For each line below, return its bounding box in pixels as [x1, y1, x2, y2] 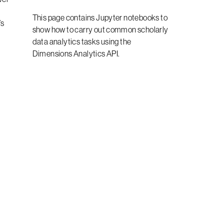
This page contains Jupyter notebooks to [32, 12, 168, 22]
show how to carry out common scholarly [32, 24, 168, 34]
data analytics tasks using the [32, 36, 131, 46]
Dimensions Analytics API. [32, 48, 120, 58]
